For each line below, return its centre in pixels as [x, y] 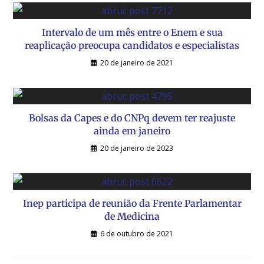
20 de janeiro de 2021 [137, 62]
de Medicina [132, 216]
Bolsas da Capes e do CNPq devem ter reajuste [132, 118]
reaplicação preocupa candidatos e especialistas [132, 45]
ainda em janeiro [132, 131]
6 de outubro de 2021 [137, 233]
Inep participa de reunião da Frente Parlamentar [132, 203]
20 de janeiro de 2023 [137, 148]
